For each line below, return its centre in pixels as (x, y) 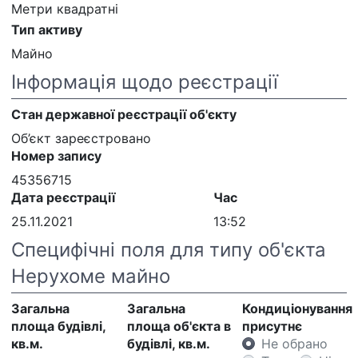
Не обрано (295, 343)
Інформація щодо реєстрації (145, 82)
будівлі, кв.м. (168, 343)
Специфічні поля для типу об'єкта (169, 249)
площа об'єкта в (179, 326)
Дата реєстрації (63, 197)
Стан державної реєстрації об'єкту (124, 114)
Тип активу (47, 29)
